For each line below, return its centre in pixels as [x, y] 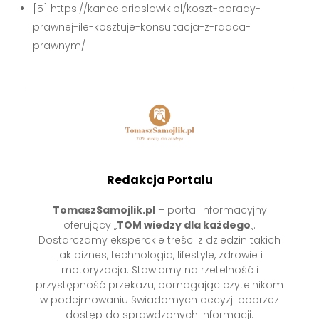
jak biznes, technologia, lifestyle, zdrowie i [159, 255]
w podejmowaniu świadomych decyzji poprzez [159, 299]
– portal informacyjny [211, 210]
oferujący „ [90, 225]
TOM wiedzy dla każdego [184, 225]
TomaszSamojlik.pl [104, 210]
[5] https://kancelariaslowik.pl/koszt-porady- [147, 9]
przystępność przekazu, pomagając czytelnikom [159, 284]
